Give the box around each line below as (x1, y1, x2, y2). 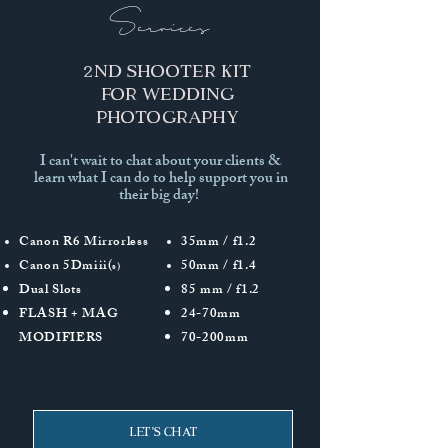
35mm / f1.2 (181, 231, 257, 255)
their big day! (119, 183, 202, 210)
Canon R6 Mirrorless (19, 231, 149, 255)
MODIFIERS (19, 327, 103, 351)
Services (108, 3, 208, 49)
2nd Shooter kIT (84, 58, 250, 83)
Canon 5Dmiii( (19, 255, 113, 279)
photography (96, 104, 238, 129)
